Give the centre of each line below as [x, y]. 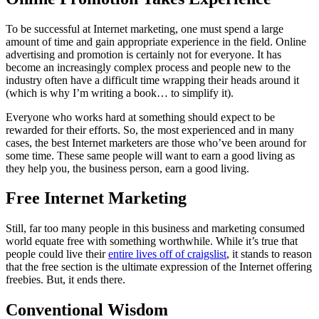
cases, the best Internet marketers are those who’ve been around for [156, 142]
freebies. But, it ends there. [66, 280]
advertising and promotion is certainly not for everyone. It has [143, 54]
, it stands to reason [269, 254]
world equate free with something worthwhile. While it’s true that [152, 241]
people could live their [57, 254]
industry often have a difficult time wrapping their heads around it [152, 80]
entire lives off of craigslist [167, 254]
